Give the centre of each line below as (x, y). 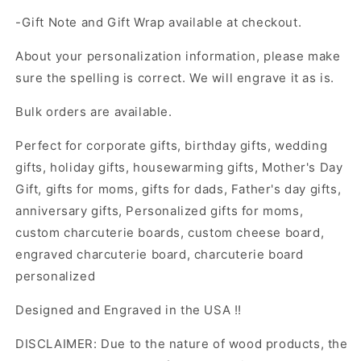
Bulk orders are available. (94, 112)
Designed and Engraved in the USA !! (129, 310)
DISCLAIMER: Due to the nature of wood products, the (182, 344)
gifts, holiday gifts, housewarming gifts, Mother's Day (179, 168)
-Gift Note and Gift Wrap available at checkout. (159, 23)
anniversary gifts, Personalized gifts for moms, (160, 211)
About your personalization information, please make (178, 56)
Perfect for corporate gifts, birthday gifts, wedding (172, 146)
